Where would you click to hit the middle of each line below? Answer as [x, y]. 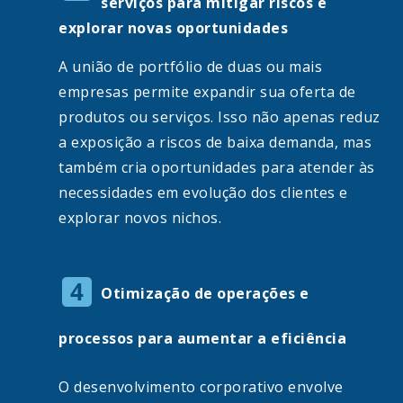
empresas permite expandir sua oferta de [207, 92]
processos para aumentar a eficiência [202, 339]
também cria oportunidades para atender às [217, 168]
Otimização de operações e [205, 294]
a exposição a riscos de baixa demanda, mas [215, 143]
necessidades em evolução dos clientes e [203, 193]
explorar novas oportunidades [173, 28]
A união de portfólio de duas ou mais [190, 67]
